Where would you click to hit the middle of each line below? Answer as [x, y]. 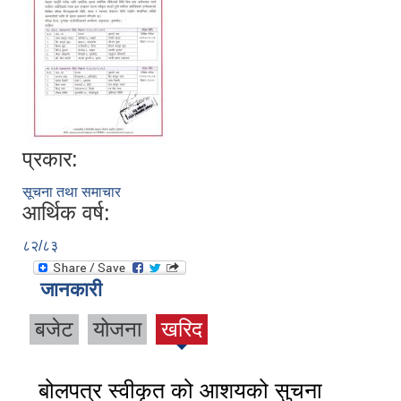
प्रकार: [50, 159]
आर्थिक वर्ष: [66, 213]
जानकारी [71, 290]
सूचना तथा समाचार [72, 192]
